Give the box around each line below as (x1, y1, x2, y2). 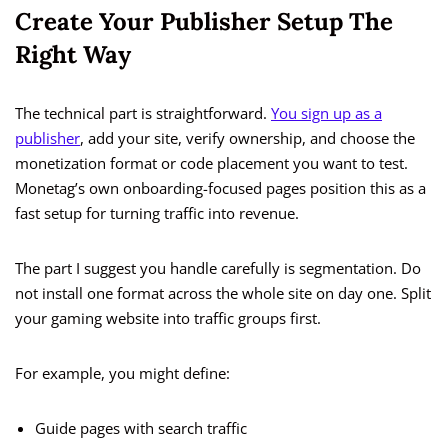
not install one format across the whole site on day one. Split (15, 283, 431, 304)
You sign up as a (271, 103, 382, 124)
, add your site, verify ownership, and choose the (80, 128, 415, 149)
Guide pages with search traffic (35, 418, 247, 439)
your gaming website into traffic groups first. (15, 308, 321, 329)
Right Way (15, 39, 131, 71)
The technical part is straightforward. (15, 103, 271, 124)
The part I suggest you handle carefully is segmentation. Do (15, 258, 421, 279)
